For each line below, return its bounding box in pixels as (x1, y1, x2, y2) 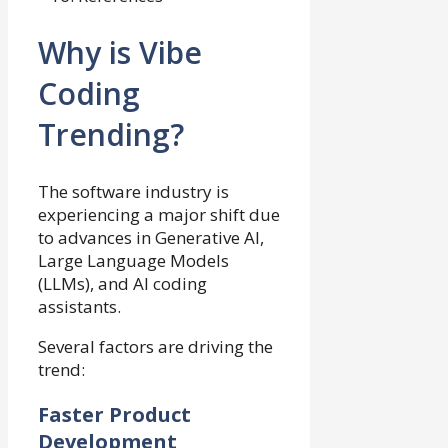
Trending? (38, 114, 184, 156)
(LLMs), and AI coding (38, 272, 207, 296)
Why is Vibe (38, 32, 202, 74)
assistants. (38, 295, 121, 319)
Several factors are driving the (38, 335, 273, 359)
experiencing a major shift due (38, 203, 280, 227)
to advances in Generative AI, (38, 226, 264, 250)
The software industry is (38, 180, 229, 204)
